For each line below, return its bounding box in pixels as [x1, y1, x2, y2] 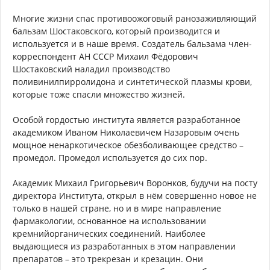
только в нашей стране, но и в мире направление [13, 202, 221, 215]
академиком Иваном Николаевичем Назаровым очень [13, 127, 239, 139]
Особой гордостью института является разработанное [13, 114, 240, 126]
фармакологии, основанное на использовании [13, 215, 206, 227]
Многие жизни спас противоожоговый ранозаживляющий [13, 13, 257, 25]
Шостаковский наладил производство [13, 63, 170, 75]
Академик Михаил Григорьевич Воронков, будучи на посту [13, 177, 257, 189]
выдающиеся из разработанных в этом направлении [13, 240, 236, 253]
